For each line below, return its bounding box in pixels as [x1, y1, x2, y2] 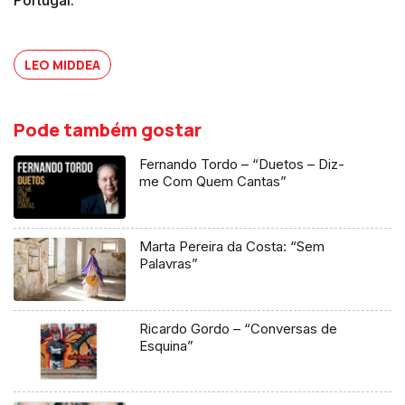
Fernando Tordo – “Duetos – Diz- [139, 155, 345, 173]
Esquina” [139, 336, 194, 354]
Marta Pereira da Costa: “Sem [139, 237, 325, 255]
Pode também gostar [14, 117, 202, 142]
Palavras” [139, 254, 199, 272]
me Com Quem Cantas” [139, 172, 287, 190]
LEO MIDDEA [24, 55, 100, 73]
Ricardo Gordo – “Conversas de [139, 319, 338, 337]
